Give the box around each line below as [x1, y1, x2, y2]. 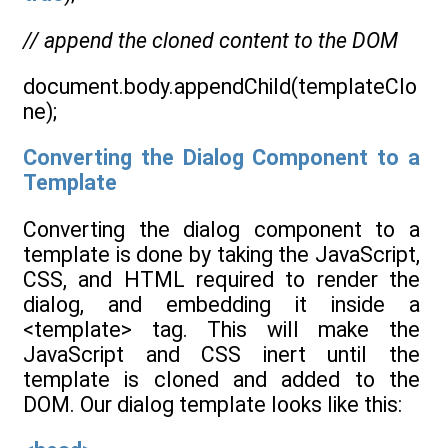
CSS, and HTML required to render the [23, 266, 420, 292]
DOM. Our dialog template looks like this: [23, 391, 402, 417]
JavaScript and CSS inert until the [23, 341, 420, 367]
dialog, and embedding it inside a [23, 291, 420, 317]
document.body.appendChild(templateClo [23, 73, 417, 99]
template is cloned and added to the [23, 366, 420, 392]
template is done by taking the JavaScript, [23, 241, 420, 267]
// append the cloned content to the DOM [23, 27, 398, 53]
